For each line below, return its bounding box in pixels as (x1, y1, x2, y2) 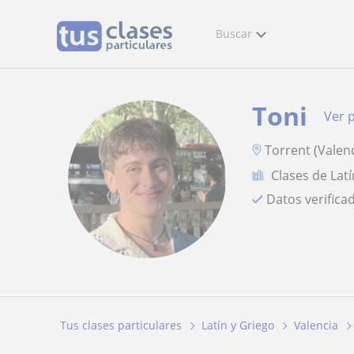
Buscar (216, 26, 252, 41)
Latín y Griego (201, 318, 274, 333)
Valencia (294, 318, 338, 333)
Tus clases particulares (60, 318, 182, 333)
